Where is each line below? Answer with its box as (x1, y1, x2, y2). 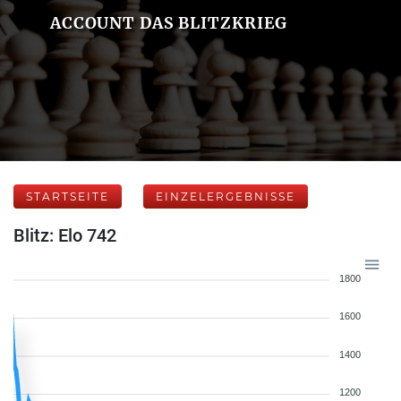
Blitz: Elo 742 (13, 225, 116, 246)
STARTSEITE (26, 190, 109, 203)
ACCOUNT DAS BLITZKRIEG (49, 13, 288, 33)
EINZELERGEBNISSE (156, 190, 295, 203)
